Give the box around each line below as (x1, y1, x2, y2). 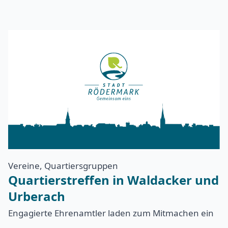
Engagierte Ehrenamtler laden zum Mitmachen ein (8, 207, 214, 219)
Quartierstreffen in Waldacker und (8, 171, 219, 188)
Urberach (8, 187, 65, 205)
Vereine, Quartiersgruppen (8, 159, 118, 172)
